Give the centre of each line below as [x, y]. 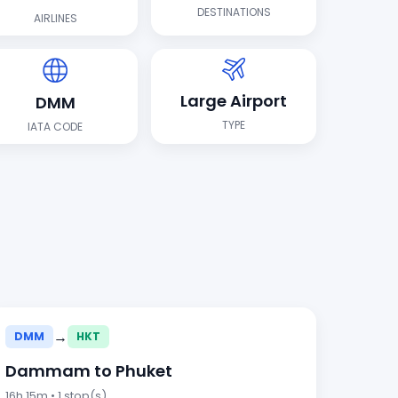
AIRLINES [55, 19]
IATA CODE [56, 126]
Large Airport [234, 100]
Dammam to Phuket [89, 371]
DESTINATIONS [234, 12]
